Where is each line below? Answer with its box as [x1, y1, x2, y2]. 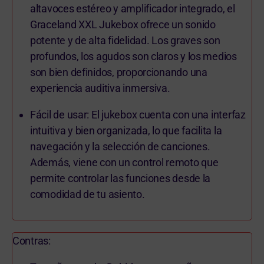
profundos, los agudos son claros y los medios [30, 49, 237, 62]
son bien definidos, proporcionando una [30, 65, 207, 78]
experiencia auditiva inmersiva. [30, 81, 170, 94]
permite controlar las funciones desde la [30, 171, 211, 184]
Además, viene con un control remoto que [30, 156, 219, 169]
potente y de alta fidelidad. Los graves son [30, 34, 220, 47]
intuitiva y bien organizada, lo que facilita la [30, 124, 222, 137]
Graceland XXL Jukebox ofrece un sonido [30, 18, 216, 31]
